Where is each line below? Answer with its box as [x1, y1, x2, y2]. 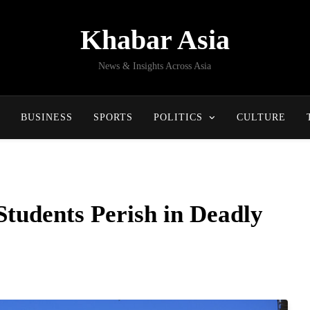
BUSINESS [20, 112, 73, 122]
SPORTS [93, 112, 133, 122]
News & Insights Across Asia [98, 61, 212, 71]
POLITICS [153, 112, 203, 122]
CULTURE [236, 112, 286, 122]
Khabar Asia [80, 24, 230, 55]
